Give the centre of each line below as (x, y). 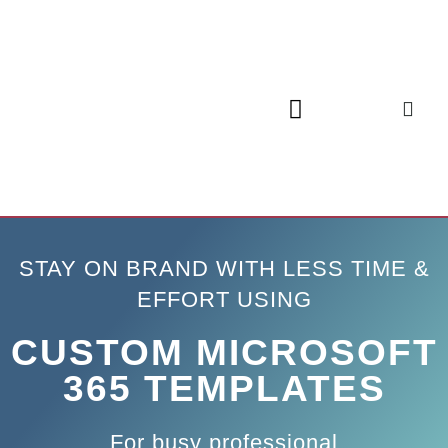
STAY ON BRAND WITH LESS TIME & (224, 269)
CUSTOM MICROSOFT (224, 353)
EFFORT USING (224, 300)
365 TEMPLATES (224, 389)
